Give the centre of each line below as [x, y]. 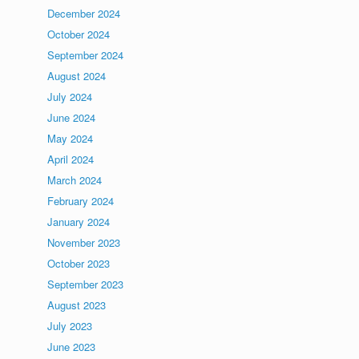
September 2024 [86, 55]
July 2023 [70, 326]
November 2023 [84, 242]
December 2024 [84, 13]
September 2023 [86, 284]
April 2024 [71, 159]
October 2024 [79, 34]
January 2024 [79, 222]
